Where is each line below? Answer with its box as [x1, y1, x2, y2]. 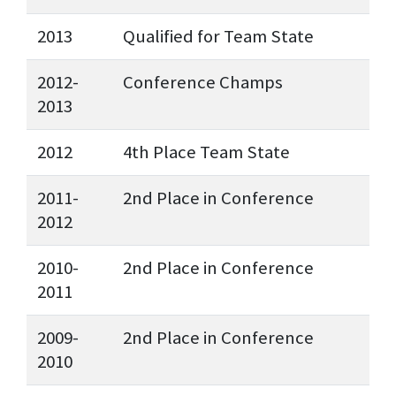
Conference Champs [123, 71, 283, 95]
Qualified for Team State [123, 25, 314, 49]
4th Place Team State [123, 141, 290, 164]
